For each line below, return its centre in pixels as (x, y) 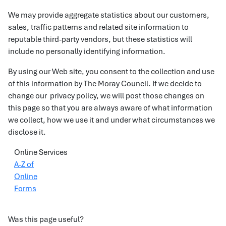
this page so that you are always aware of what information (110, 108)
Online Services (41, 152)
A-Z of (24, 164)
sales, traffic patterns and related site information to (98, 27)
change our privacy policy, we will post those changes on (106, 96)
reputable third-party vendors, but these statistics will (100, 39)
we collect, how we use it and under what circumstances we (111, 120)
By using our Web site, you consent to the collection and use (111, 72)
